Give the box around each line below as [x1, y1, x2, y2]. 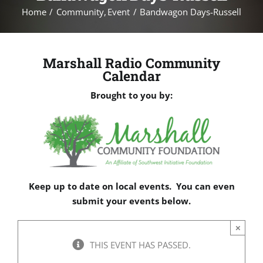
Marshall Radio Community [43, 54, 220, 72]
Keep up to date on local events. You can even [28, 180, 235, 192]
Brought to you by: [90, 89, 173, 101]
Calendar [102, 67, 161, 85]
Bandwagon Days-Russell [139, 6, 241, 18]
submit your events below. [72, 195, 191, 207]
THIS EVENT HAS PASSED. [90, 239, 191, 251]
